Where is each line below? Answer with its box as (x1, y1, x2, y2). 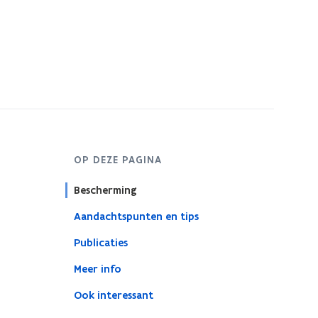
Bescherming (73, 183, 137, 197)
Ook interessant (73, 288, 153, 302)
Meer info (73, 262, 121, 276)
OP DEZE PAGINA (73, 153, 162, 166)
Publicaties (73, 236, 128, 250)
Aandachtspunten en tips (73, 209, 199, 224)
